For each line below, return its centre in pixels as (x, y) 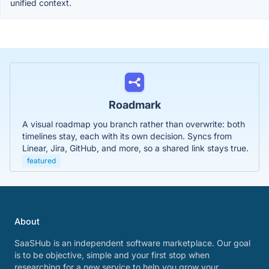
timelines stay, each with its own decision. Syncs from (127, 136)
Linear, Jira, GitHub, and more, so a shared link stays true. (135, 148)
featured (41, 160)
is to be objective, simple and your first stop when (112, 255)
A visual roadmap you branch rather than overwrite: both (134, 124)
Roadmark (134, 104)
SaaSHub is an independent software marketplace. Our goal (132, 243)
